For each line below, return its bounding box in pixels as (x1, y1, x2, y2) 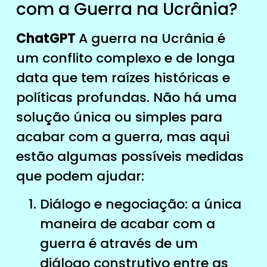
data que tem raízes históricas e (15, 68, 230, 87)
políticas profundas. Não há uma (15, 88, 237, 107)
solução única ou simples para (15, 107, 222, 126)
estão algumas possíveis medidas (15, 147, 244, 166)
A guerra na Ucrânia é (78, 29, 225, 48)
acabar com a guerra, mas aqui (15, 127, 229, 146)
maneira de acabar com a (39, 215, 215, 234)
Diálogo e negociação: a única (39, 195, 241, 214)
